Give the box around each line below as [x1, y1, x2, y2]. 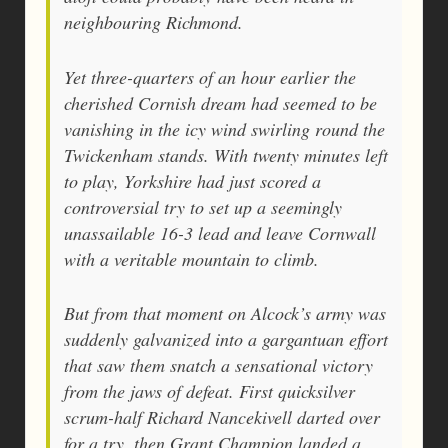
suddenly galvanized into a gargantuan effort [64, 327, 388, 352]
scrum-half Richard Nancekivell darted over [64, 405, 380, 430]
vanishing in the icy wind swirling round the [64, 116, 385, 141]
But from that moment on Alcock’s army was [64, 301, 386, 326]
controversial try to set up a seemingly [64, 194, 342, 219]
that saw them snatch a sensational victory [64, 353, 373, 378]
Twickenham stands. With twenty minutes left [64, 142, 388, 167]
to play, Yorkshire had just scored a [64, 168, 321, 193]
